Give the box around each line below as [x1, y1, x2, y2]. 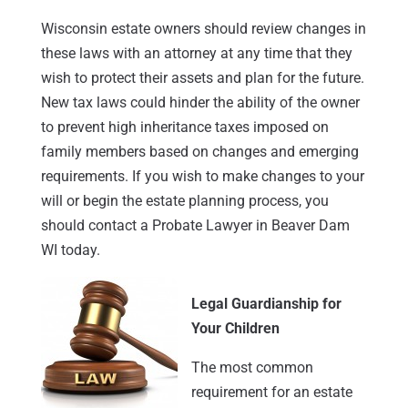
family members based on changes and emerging [40, 142, 359, 160]
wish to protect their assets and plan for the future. [40, 68, 364, 87]
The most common [190, 358, 313, 376]
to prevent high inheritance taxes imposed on [40, 117, 329, 136]
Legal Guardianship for [190, 294, 342, 312]
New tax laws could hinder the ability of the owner [40, 93, 360, 111]
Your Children [190, 319, 280, 337]
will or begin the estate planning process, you [40, 191, 329, 209]
